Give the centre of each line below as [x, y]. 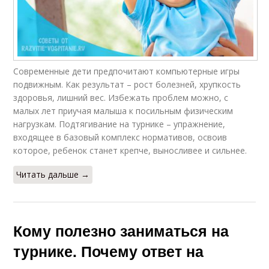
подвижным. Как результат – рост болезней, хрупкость [127, 84]
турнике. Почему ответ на [109, 251]
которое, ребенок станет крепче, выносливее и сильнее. [130, 150]
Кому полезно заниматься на [121, 230]
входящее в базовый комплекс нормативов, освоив [120, 137]
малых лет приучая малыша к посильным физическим [123, 110]
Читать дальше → [53, 174]
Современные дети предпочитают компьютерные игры [127, 71]
